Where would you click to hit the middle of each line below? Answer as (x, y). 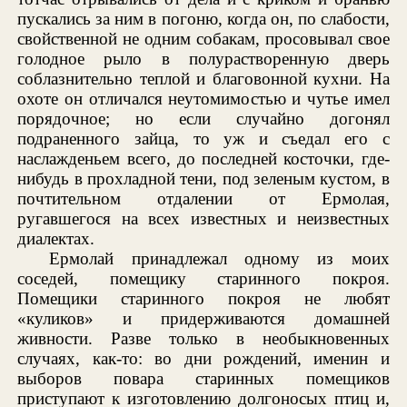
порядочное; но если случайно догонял (203, 118)
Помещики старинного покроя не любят (203, 298)
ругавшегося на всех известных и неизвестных (203, 218)
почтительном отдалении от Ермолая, (203, 198)
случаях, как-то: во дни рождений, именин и (203, 358)
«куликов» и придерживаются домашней (203, 318)
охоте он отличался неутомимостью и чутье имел (203, 98)
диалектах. (56, 238)
